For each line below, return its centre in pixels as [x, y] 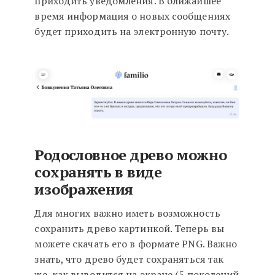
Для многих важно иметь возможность [127, 213]
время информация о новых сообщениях [132, 16]
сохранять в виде [98, 172]
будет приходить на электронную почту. [132, 31]
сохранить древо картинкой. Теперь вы [130, 228]
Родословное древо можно [131, 155]
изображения [84, 189]
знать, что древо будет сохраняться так [129, 259]
